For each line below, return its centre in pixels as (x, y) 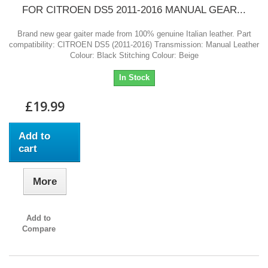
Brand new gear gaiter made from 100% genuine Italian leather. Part (134, 34)
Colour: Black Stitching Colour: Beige (134, 56)
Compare (39, 229)
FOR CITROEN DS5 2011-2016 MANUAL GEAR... (134, 10)
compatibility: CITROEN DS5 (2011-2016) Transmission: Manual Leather (134, 45)
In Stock (134, 78)
